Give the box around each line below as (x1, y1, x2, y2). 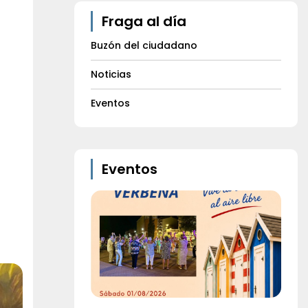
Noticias (91, 67, 131, 81)
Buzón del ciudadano (91, 38, 197, 52)
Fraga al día (102, 12, 186, 31)
